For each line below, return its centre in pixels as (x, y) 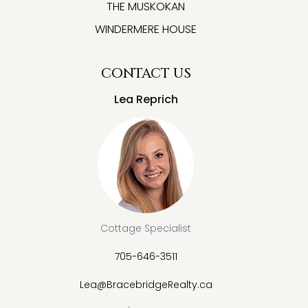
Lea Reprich (146, 99)
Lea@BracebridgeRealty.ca (146, 285)
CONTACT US (146, 73)
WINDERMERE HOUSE (146, 29)
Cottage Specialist (146, 228)
